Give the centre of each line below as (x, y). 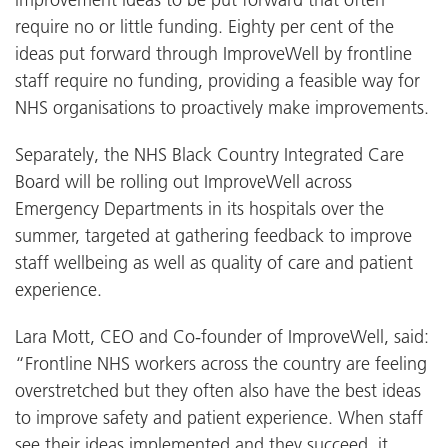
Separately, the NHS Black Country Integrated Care (209, 154)
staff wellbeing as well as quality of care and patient (214, 262)
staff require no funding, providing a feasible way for (217, 80)
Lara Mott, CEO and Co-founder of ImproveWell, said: (222, 336)
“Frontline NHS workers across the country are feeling (221, 363)
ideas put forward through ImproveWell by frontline (213, 53)
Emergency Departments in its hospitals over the (199, 208)
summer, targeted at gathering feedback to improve (213, 235)
